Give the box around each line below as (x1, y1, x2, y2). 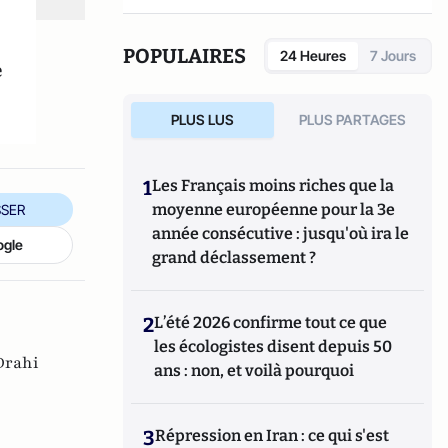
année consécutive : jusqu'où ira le (152, 224, 410, 243)
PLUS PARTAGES (299, 111, 407, 128)
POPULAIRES (123, 44, 247, 68)
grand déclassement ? (152, 248, 317, 267)
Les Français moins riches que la (152, 176, 395, 195)
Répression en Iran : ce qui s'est (155, 426, 390, 445)
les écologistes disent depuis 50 (154, 337, 393, 356)
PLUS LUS (170, 111, 234, 128)
